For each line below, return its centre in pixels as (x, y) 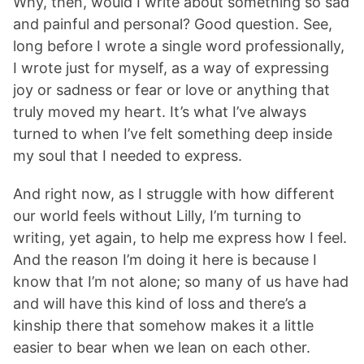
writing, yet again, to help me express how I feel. (180, 238)
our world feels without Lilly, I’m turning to (157, 216)
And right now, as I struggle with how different (174, 194)
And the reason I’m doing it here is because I (165, 260)
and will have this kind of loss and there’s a (160, 304)
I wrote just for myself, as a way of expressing (171, 68)
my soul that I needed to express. (128, 156)
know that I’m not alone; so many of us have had (181, 282)
